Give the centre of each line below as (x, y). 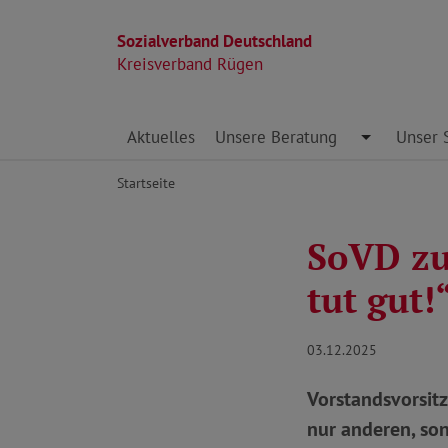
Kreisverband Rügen (190, 64)
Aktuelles (161, 137)
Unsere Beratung (276, 137)
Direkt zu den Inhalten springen (231, 126)
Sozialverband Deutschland (214, 41)
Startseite (146, 182)
